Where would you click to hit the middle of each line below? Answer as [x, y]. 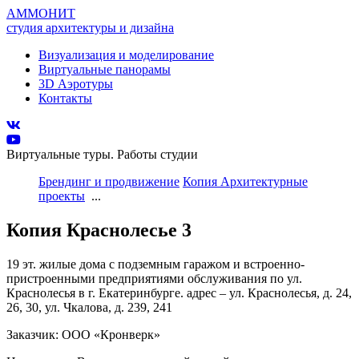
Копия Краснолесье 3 [99, 230]
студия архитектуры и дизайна [90, 28]
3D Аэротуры [76, 84]
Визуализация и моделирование [126, 55]
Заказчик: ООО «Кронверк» [83, 334]
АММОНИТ [41, 13]
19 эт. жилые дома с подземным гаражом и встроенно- [155, 264]
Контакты [65, 98]
